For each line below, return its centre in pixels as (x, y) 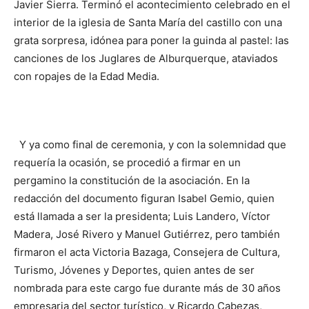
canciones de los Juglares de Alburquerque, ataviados (146, 58)
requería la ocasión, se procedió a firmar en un (127, 162)
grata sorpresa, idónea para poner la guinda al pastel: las (151, 40)
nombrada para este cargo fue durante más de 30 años (147, 288)
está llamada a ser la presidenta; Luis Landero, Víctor (142, 216)
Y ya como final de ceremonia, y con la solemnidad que (150, 144)
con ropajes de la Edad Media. (87, 76)
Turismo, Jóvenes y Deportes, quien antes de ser (134, 270)
